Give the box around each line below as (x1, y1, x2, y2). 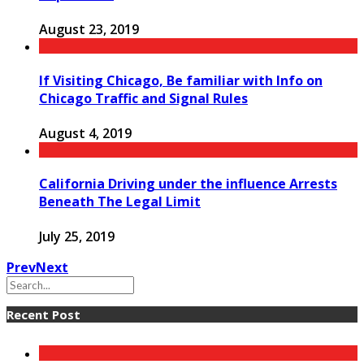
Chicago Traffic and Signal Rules (39, 89, 248, 107)
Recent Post (6, 306, 80, 323)
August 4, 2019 (39, 123, 132, 142)
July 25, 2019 (39, 227, 115, 246)
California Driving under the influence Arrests (39, 175, 337, 193)
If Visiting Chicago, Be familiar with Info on (39, 71, 323, 89)
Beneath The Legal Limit (39, 193, 201, 211)
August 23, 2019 (39, 20, 139, 39)
